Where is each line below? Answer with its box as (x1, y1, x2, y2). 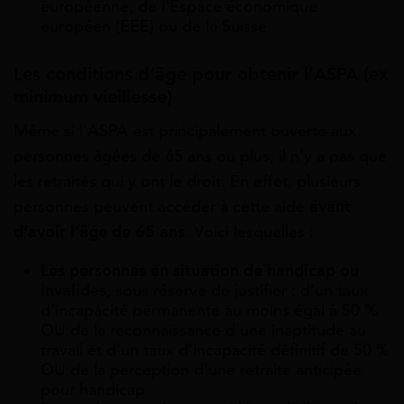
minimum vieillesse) (14, 85, 172, 108)
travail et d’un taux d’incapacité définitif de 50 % (41, 339, 390, 360)
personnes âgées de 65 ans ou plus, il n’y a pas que (14, 145, 387, 166)
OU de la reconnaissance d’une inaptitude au (41, 319, 366, 340)
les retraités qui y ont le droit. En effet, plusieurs (14, 170, 361, 191)
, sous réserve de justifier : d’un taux (106, 280, 368, 300)
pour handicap (41, 379, 145, 399)
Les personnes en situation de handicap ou (41, 260, 359, 280)
